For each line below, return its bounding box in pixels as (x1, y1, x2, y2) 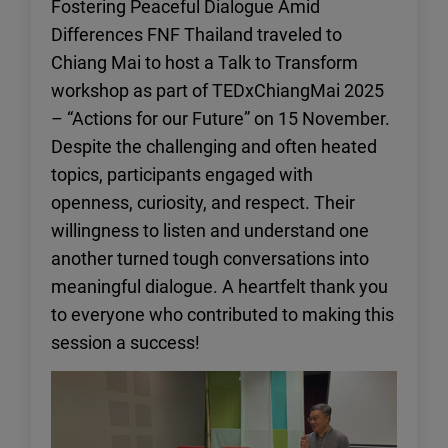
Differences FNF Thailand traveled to (51, 22, 342, 47)
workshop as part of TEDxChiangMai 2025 (51, 78, 384, 103)
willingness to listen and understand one (51, 218, 369, 243)
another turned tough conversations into (51, 246, 369, 271)
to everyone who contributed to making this (51, 302, 394, 327)
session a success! (51, 330, 200, 355)
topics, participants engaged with (51, 162, 313, 187)
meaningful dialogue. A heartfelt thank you (51, 274, 388, 299)
